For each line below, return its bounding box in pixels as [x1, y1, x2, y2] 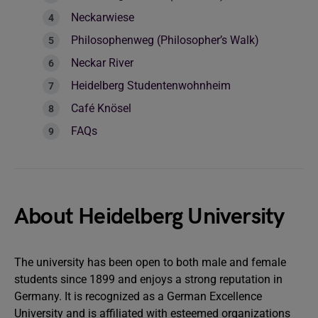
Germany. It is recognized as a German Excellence [14, 290, 262, 303]
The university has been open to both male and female [14, 256, 286, 269]
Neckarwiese [71, 11, 134, 24]
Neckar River [71, 56, 133, 70]
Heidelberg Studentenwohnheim [71, 79, 231, 92]
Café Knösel [71, 102, 134, 115]
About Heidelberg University [14, 203, 285, 231]
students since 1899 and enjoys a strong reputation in [14, 273, 283, 286]
